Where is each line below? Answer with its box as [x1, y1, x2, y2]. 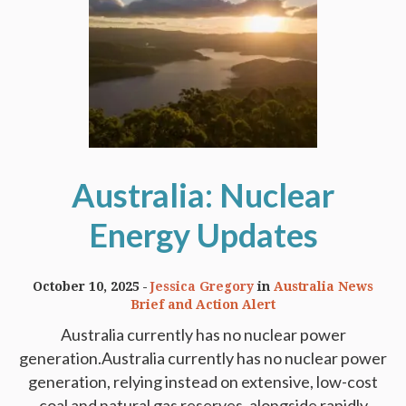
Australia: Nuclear [72, 175, 334, 216]
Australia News [274, 279, 373, 295]
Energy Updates [88, 215, 318, 256]
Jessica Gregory [150, 279, 254, 295]
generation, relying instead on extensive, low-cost [28, 372, 378, 392]
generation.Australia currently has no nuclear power [19, 348, 387, 369]
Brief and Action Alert [130, 297, 275, 313]
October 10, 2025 [33, 279, 140, 295]
